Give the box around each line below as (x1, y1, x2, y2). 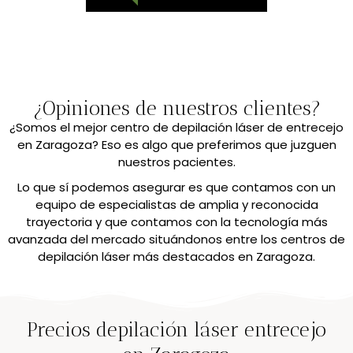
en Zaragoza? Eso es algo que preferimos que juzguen (17, 136, 336, 153)
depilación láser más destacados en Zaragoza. (38, 247, 315, 265)
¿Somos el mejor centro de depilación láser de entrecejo (9, 118, 344, 136)
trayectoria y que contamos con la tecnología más (25, 213, 328, 230)
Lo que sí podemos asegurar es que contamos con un (17, 178, 336, 195)
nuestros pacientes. (117, 153, 236, 170)
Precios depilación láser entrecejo (27, 318, 326, 342)
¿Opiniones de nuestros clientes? (32, 95, 321, 120)
